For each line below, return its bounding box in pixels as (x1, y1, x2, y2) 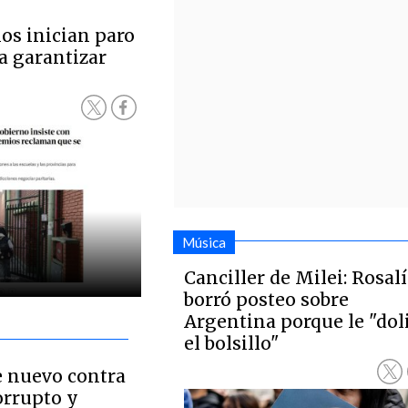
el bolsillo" (184, 332, 280, 354)
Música (182, 234, 226, 250)
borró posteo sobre (184, 289, 350, 311)
